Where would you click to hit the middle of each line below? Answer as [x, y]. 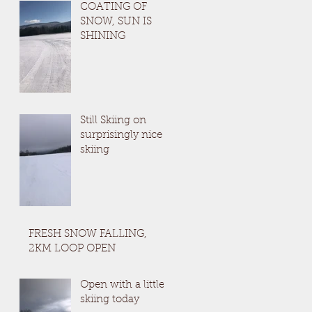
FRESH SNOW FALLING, [88, 234]
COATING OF [114, 7]
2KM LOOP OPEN [72, 249]
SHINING [103, 37]
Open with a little [122, 285]
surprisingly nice [121, 135]
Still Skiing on [113, 121]
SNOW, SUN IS [116, 22]
